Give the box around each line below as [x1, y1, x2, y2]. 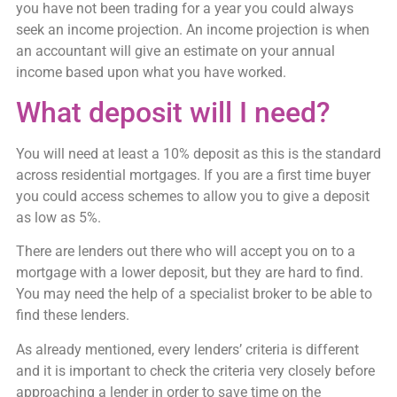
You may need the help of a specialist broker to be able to [15, 285, 372, 303]
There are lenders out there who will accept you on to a [15, 243, 355, 261]
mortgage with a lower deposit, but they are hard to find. [15, 264, 363, 282]
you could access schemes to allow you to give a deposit [15, 188, 370, 206]
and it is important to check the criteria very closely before [15, 362, 375, 379]
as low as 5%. [15, 209, 101, 227]
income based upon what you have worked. [15, 63, 286, 81]
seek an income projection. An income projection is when [15, 20, 370, 38]
